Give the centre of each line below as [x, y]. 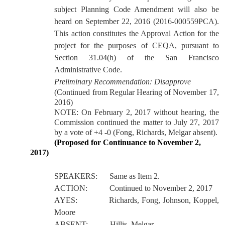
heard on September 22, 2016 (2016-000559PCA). [137, 21]
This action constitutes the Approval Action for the [137, 33]
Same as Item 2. [135, 176]
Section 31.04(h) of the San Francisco [137, 58]
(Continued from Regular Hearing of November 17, [137, 92]
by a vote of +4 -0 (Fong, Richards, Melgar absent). [136, 132]
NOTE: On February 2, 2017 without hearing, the [137, 112]
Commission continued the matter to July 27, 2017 [137, 122]
